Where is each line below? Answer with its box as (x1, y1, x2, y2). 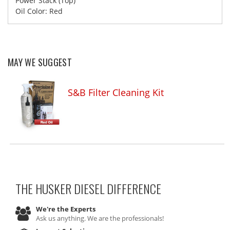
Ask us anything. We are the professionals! (36, 213, 164, 223)
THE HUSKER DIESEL (15, 179, 104, 198)
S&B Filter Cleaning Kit (68, 86, 164, 99)
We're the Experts (36, 204, 95, 214)
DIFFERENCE (104, 179, 161, 198)
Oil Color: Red (15, 6, 63, 16)
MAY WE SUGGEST (8, 55, 72, 69)
